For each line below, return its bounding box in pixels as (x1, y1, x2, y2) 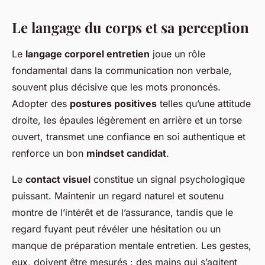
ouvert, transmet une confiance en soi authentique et (12, 131, 245, 143)
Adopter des (12, 98, 70, 110)
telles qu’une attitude (157, 98, 251, 110)
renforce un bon (12, 147, 86, 160)
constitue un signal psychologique (91, 173, 245, 186)
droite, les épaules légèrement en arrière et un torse (12, 114, 242, 127)
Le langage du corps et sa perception (12, 18, 249, 37)
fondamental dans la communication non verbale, (12, 64, 232, 77)
